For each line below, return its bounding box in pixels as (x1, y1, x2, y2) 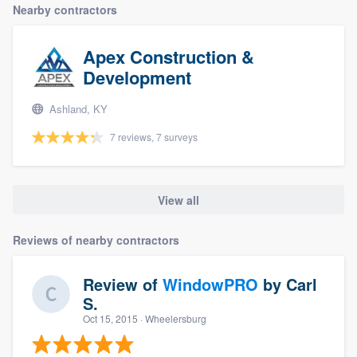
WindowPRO (163, 272, 258, 296)
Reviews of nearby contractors (13, 231, 179, 248)
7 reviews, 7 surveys (110, 130, 198, 144)
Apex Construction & (83, 44, 254, 70)
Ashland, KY (46, 101, 108, 117)
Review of (83, 272, 163, 296)
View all (158, 191, 199, 208)
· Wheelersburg (138, 311, 206, 325)
